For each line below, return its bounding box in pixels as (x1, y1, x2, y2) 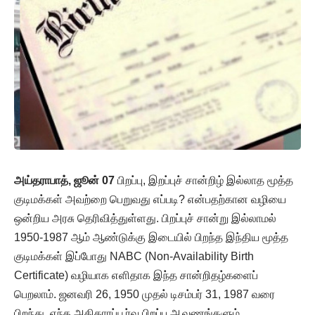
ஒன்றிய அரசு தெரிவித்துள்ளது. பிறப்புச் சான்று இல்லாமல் (14, 212, 276, 224)
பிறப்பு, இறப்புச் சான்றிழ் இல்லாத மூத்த (115, 174, 293, 186)
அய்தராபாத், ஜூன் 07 (14, 174, 115, 186)
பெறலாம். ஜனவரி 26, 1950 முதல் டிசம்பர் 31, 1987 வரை (14, 288, 275, 300)
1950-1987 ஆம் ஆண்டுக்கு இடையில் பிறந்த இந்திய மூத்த (14, 231, 288, 243)
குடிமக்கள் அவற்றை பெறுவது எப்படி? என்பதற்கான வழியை (14, 193, 286, 205)
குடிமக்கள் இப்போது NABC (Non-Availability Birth (14, 250, 254, 262)
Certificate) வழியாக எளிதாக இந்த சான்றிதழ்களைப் (14, 269, 258, 281)
